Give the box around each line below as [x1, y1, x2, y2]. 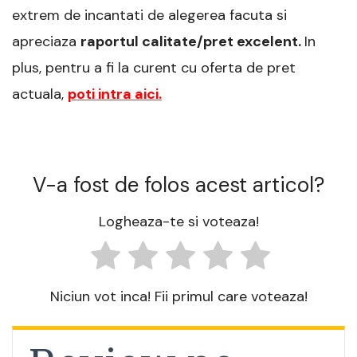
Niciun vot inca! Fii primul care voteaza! [49, 286, 308, 306]
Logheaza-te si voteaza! [98, 212, 259, 232]
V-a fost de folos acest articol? [33, 171, 324, 198]
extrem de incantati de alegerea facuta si [12, 5, 287, 25]
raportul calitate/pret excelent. [80, 31, 304, 51]
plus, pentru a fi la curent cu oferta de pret [12, 57, 296, 77]
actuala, [12, 84, 68, 104]
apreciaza [12, 31, 80, 51]
